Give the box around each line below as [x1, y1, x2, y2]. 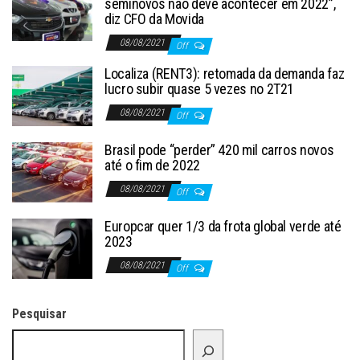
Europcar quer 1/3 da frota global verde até [104, 218, 342, 235]
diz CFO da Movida [104, 10, 204, 28]
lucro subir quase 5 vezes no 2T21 [104, 80, 295, 98]
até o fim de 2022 [104, 157, 200, 174]
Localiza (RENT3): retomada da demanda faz [104, 65, 345, 83]
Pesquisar [12, 306, 67, 322]
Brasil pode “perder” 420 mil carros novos [104, 141, 334, 159]
